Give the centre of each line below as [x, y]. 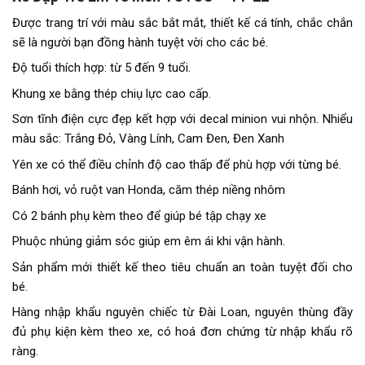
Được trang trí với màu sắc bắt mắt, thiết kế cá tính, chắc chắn [182, 22]
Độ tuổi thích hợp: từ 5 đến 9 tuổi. [101, 68]
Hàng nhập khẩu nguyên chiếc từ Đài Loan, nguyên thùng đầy [182, 312]
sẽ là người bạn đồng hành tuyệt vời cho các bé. [140, 42]
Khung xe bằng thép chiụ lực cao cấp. [112, 93]
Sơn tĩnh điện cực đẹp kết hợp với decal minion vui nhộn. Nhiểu [182, 119]
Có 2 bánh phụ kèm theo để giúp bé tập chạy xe [139, 215]
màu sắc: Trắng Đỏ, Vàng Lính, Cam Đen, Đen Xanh [148, 139]
